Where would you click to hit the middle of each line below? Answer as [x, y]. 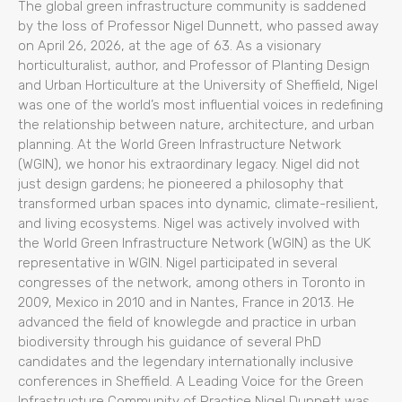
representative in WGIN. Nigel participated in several [178, 262]
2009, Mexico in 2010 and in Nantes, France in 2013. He [186, 302]
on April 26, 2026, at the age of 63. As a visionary [170, 45]
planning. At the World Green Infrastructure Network [179, 144]
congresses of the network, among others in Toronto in [192, 282]
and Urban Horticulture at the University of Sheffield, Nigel [198, 85]
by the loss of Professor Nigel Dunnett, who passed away [198, 26]
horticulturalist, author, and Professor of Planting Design [194, 65]
